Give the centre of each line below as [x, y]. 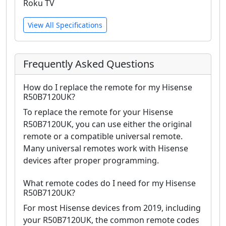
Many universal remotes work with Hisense [106, 148]
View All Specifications [65, 25]
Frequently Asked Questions [89, 64]
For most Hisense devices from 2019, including [112, 208]
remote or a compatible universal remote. [103, 136]
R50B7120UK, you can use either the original [107, 124]
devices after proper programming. [91, 160]
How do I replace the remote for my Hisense [108, 87]
